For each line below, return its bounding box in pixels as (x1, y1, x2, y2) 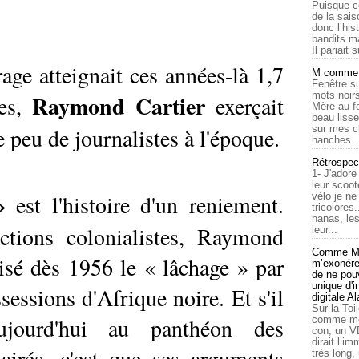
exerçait (205, 91, 284, 121)
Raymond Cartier (32, 90, 205, 123)
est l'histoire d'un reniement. (5, 189, 284, 220)
